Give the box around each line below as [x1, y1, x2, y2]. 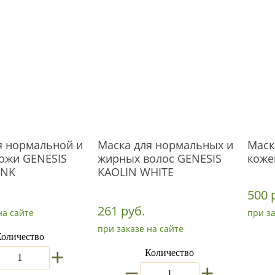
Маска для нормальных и [98, 137, 233, 152]
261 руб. [98, 203, 145, 219]
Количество [145, 247, 194, 258]
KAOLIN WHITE [98, 165, 174, 179]
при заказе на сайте [98, 223, 184, 234]
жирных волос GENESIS [98, 151, 222, 166]
